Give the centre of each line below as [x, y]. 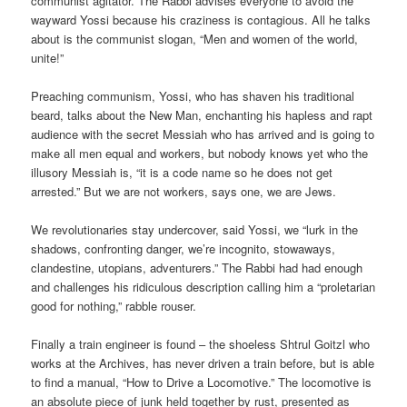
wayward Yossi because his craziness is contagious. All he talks [201, 19]
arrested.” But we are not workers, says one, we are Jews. [184, 191]
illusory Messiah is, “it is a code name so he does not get [182, 172]
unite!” [48, 57]
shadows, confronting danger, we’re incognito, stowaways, [184, 248]
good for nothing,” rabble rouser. [114, 305]
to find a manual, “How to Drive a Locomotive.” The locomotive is [202, 382]
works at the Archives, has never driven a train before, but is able [203, 362]
